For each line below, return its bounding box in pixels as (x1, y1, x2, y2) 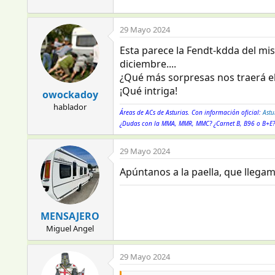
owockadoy (42, 88, 98, 101)
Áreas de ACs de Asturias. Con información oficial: (119, 108, 263, 117)
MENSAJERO (41, 209, 100, 223)
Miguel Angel (46, 223, 95, 234)
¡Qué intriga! (119, 84, 177, 98)
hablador (53, 101, 87, 112)
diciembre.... (119, 57, 176, 71)
